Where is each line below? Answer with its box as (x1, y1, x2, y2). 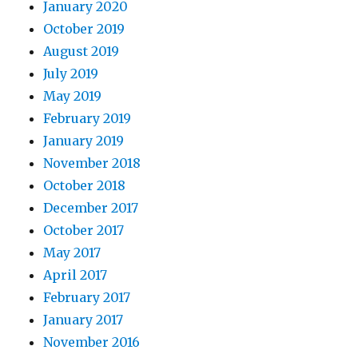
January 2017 (43, 311, 124, 328)
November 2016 (43, 333, 141, 350)
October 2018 (43, 177, 126, 193)
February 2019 (43, 109, 132, 126)
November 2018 (43, 154, 141, 171)
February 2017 (43, 288, 131, 305)
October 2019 (43, 20, 125, 37)
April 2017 (43, 266, 108, 283)
